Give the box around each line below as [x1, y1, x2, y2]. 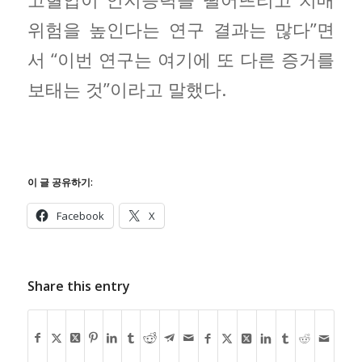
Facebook [56, 208, 104, 224]
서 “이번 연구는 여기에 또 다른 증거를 [27, 46, 335, 71]
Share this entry [27, 277, 130, 296]
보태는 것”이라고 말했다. [27, 76, 226, 101]
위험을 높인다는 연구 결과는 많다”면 [27, 16, 335, 41]
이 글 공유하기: [27, 175, 93, 190]
